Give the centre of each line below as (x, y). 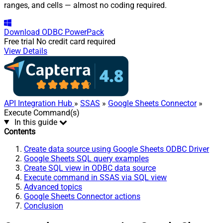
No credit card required (76, 41)
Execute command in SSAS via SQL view (95, 177)
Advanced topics (53, 187)
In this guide (36, 122)
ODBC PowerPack (73, 32)
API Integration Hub (39, 103)
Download (22, 32)
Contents (20, 131)
